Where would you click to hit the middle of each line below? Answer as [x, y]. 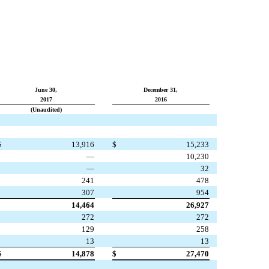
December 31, [161, 90]
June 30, [46, 90]
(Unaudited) [46, 110]
